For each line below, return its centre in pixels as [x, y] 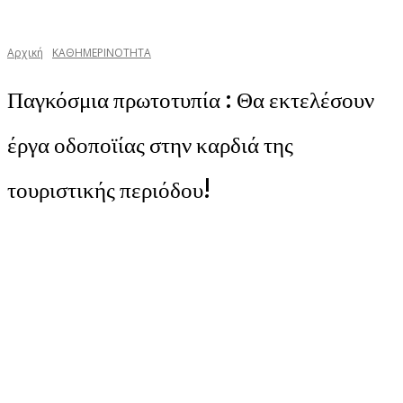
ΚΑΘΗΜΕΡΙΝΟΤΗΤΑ [102, 52]
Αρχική [25, 52]
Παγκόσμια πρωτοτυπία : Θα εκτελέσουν [191, 99]
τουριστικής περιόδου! [109, 189]
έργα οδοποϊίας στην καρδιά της [150, 144]
